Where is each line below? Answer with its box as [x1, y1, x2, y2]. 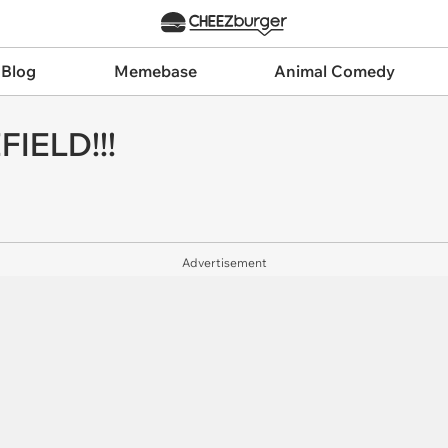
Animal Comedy [274, 61, 396, 81]
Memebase [113, 61, 197, 81]
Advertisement [181, 255, 267, 270]
